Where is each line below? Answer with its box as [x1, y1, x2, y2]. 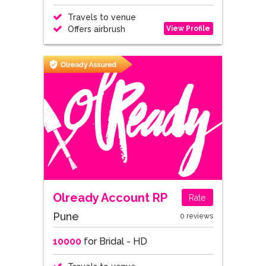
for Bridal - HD [81, 236, 147, 247]
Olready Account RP [52, 190, 167, 205]
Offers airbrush [65, 24, 125, 34]
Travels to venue [65, 12, 136, 22]
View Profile [166, 24, 211, 33]
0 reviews [179, 212, 213, 220]
